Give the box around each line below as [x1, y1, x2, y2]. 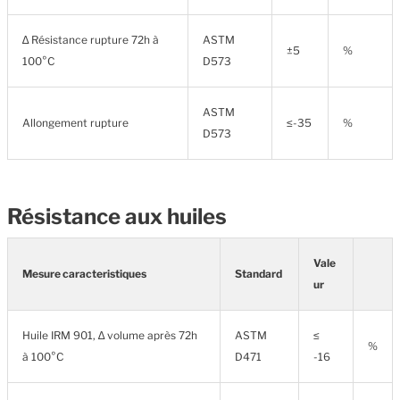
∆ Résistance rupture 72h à [22, 33, 159, 46]
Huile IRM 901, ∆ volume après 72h [22, 329, 197, 342]
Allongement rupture [22, 116, 129, 129]
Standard [235, 267, 282, 280]
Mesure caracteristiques [22, 267, 146, 280]
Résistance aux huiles [7, 204, 227, 229]
